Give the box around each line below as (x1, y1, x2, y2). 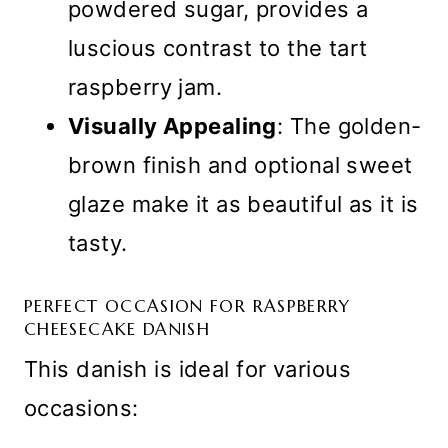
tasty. (68, 230, 128, 257)
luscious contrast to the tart (68, 35, 368, 62)
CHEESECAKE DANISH (24, 318, 211, 341)
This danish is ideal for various (24, 355, 352, 382)
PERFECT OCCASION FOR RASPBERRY (24, 295, 351, 318)
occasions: (24, 394, 139, 421)
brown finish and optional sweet (68, 152, 413, 179)
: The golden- (276, 113, 422, 140)
